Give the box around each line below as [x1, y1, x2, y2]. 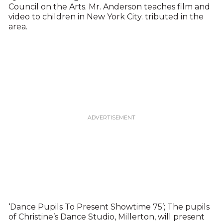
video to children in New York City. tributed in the [8, 12, 204, 21]
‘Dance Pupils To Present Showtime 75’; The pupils [8, 202, 210, 212]
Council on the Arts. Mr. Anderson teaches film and [8, 2, 210, 11]
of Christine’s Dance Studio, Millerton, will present [8, 212, 205, 222]
